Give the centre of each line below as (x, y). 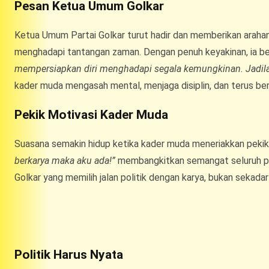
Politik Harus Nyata (69, 254)
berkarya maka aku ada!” (65, 160)
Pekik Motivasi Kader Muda (91, 114)
